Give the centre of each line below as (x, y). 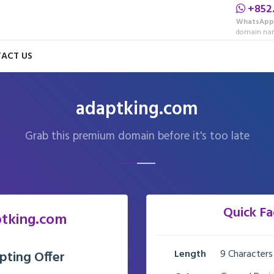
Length (190, 254)
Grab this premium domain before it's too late (137, 136)
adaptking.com (137, 109)
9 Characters (246, 254)
